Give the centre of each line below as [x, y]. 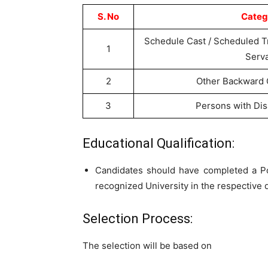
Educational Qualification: [159, 143]
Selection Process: [138, 219]
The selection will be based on [147, 246]
